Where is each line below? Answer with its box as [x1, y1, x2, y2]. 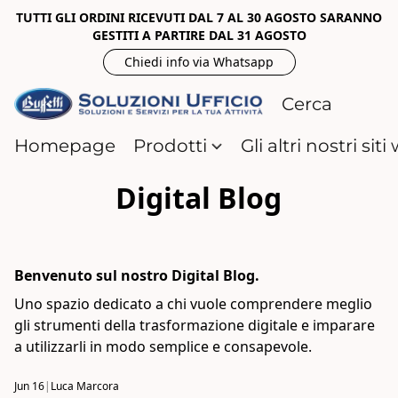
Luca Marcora [51, 378, 119, 394]
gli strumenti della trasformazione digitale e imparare [14, 315, 375, 335]
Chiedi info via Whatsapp [124, 53, 274, 70]
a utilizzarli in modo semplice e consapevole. [14, 337, 312, 356]
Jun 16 [14, 378, 44, 394]
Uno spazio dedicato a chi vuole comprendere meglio [14, 294, 372, 314]
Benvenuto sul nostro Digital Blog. [14, 266, 259, 285]
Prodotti [133, 135, 211, 156]
